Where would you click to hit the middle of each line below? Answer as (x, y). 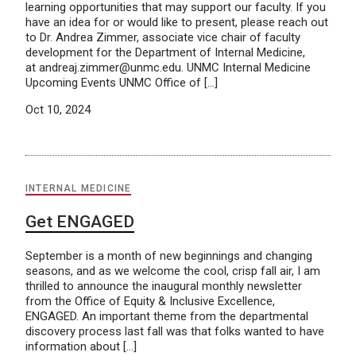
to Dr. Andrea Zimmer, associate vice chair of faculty (163, 37)
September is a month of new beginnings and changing (169, 255)
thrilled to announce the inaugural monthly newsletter (164, 286)
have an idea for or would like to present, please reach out (177, 22)
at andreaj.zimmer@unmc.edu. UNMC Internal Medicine (168, 67)
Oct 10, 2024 (58, 109)
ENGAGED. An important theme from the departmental (167, 316)
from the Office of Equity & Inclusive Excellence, (150, 301)
